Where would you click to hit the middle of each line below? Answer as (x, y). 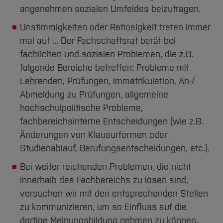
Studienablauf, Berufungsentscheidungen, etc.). (115, 149)
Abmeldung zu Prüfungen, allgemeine (94, 95)
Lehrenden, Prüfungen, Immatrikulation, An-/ (107, 81)
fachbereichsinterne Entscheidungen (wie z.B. (111, 122)
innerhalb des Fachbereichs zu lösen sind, (104, 180)
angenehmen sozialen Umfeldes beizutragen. (110, 9)
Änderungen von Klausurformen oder (94, 135)
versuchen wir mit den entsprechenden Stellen (114, 194)
